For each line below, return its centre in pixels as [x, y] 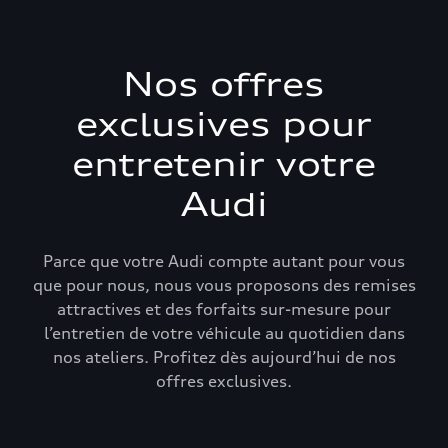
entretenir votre [224, 164]
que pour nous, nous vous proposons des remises [224, 285]
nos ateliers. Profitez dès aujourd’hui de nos [224, 357]
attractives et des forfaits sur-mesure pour [224, 309]
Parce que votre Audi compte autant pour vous [224, 261]
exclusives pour [224, 124]
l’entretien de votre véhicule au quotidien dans [224, 333]
